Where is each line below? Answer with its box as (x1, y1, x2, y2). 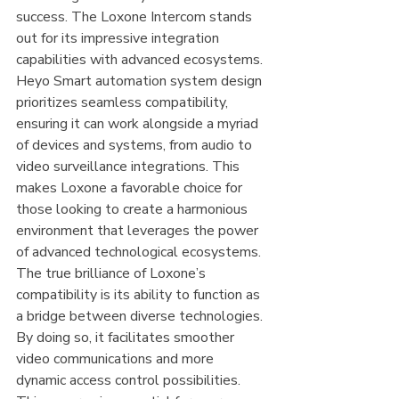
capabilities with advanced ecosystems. (16, 50, 266, 70)
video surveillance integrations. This (16, 157, 243, 177)
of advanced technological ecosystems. (16, 242, 261, 263)
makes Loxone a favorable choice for (16, 178, 246, 199)
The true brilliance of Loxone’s (16, 264, 209, 284)
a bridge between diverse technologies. (16, 306, 266, 327)
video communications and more (16, 349, 217, 370)
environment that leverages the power (16, 221, 262, 241)
